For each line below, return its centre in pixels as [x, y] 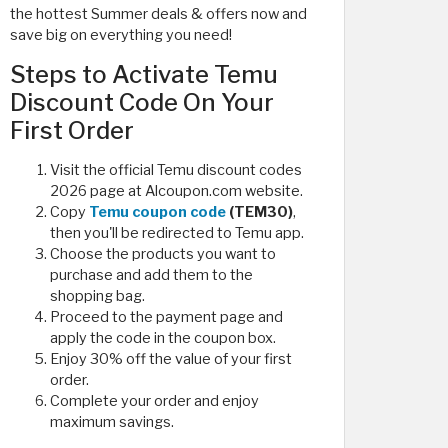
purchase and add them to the [151, 275]
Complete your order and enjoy [154, 401]
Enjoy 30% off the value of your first [171, 359]
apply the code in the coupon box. [163, 338]
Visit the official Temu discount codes [176, 170]
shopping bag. [97, 296]
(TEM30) [261, 212]
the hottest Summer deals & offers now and [158, 14]
